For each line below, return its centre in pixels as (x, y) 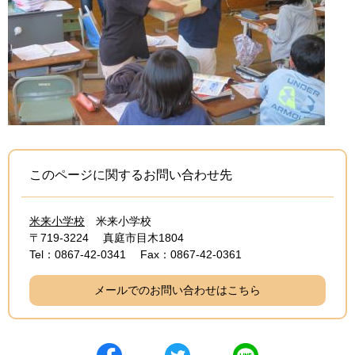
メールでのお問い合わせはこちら (177, 290)
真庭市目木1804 (143, 238)
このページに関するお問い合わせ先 (131, 175)
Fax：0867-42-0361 (191, 255)
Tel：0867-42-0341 (78, 255)
